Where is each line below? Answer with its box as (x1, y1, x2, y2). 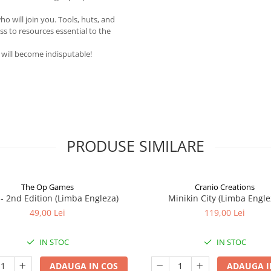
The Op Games (21, 181, 74, 192)
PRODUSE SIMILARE (67, 135, 204, 156)
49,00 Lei (30, 206, 65, 218)
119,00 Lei (204, 206, 245, 218)
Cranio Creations (195, 181, 255, 192)
